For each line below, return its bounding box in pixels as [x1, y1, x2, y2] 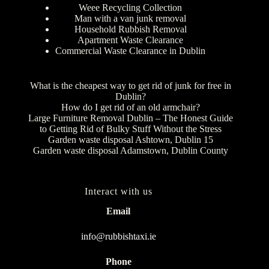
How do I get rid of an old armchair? [61, 102, 200, 113]
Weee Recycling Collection [79, 2, 183, 13]
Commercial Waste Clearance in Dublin [55, 46, 206, 56]
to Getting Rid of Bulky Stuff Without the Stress [39, 124, 222, 134]
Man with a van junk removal [74, 13, 187, 24]
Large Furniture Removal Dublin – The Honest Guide [28, 113, 233, 124]
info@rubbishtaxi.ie [80, 231, 156, 241]
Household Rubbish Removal [74, 24, 187, 35]
